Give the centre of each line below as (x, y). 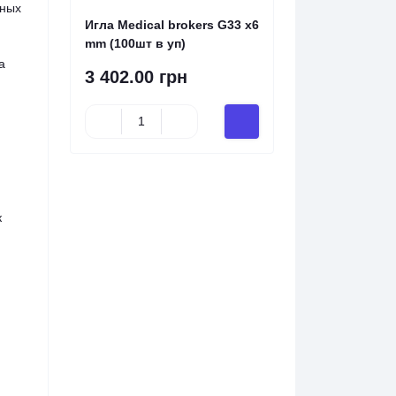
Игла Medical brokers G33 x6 (172, 25)
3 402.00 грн (136, 77)
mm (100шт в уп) (135, 43)
